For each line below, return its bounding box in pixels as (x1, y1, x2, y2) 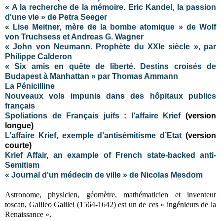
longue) (5, 121, 34, 130)
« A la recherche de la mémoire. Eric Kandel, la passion (5, 2, 216, 11)
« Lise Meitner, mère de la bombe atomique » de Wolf (5, 22, 216, 31)
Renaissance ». (5, 210, 51, 219)
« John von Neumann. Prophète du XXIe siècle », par (5, 42, 216, 51)
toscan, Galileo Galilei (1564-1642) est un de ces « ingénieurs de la (5, 200, 216, 209)
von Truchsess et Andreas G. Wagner (5, 32, 144, 41)
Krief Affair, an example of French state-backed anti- (5, 150, 216, 159)
